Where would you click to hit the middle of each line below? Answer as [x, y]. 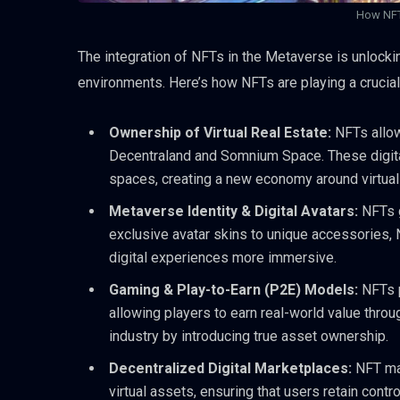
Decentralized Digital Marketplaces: [232, 368]
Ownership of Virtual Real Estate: [222, 132]
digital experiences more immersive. [223, 257]
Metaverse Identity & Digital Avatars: [235, 211]
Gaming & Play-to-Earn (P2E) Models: [235, 289]
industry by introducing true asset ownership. [249, 336]
